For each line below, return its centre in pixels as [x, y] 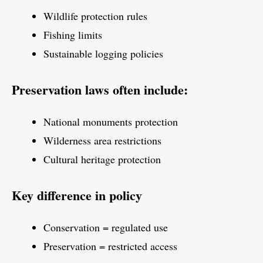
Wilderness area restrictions [102, 141]
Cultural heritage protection [102, 159]
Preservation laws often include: [100, 90]
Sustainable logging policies [103, 54]
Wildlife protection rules [95, 16]
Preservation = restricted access [110, 246]
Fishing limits [73, 35]
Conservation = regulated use [106, 227]
